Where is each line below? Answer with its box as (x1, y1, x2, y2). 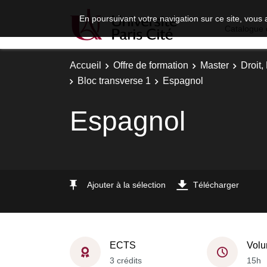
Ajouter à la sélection (87, 179, 166, 190)
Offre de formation (113, 60, 188, 70)
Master (200, 60, 229, 70)
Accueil (70, 60, 101, 70)
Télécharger (193, 179, 239, 190)
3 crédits (110, 255, 142, 265)
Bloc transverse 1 (77, 75, 151, 86)
